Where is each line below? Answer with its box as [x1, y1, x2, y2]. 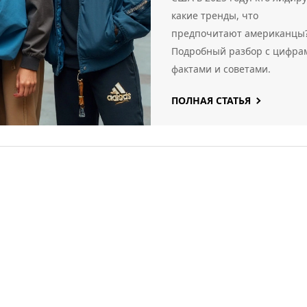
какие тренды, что [171, 9, 258, 22]
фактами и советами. [171, 62, 271, 75]
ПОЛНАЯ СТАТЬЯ [171, 94, 251, 107]
